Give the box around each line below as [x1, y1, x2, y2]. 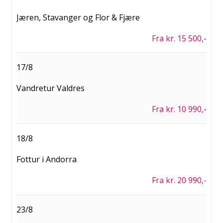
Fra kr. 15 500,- [152, 32, 207, 44]
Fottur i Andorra [16, 154, 77, 165]
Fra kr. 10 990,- [152, 104, 207, 115]
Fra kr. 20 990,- [152, 175, 207, 186]
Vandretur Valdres [16, 83, 85, 94]
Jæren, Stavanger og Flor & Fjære [16, 11, 140, 23]
